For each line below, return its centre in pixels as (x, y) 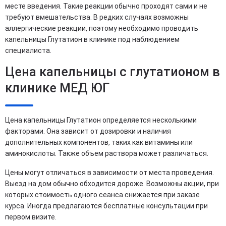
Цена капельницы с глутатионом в (112, 72)
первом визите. (32, 217)
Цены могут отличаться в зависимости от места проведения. (109, 173)
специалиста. (28, 50)
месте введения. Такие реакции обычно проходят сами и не (106, 6)
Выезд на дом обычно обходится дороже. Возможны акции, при (112, 184)
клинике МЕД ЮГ (57, 88)
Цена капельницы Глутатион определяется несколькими (101, 120)
